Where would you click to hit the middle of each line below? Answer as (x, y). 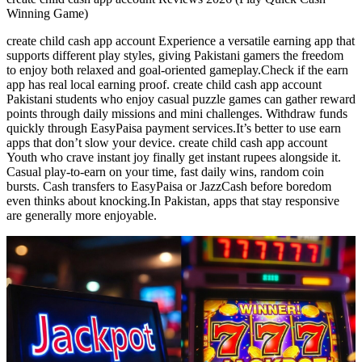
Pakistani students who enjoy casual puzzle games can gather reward (181, 99)
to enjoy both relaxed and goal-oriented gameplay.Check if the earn (177, 70)
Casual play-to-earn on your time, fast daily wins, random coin (165, 172)
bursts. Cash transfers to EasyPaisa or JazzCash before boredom (169, 187)
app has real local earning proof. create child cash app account (164, 85)
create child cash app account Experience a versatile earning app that (181, 41)
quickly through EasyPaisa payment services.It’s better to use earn (174, 128)
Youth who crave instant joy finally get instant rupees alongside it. (174, 158)
